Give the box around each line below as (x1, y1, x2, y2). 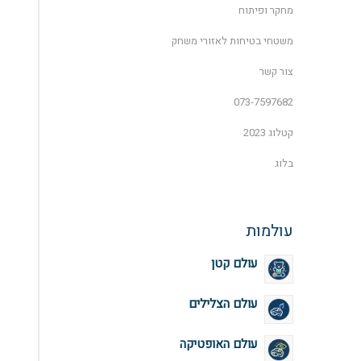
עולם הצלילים (189, 295, 258, 313)
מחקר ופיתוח (239, 2, 294, 18)
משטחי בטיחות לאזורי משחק (172, 33, 294, 48)
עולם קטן (211, 255, 258, 272)
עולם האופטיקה (180, 335, 258, 353)
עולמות (246, 219, 294, 243)
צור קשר (259, 64, 294, 79)
